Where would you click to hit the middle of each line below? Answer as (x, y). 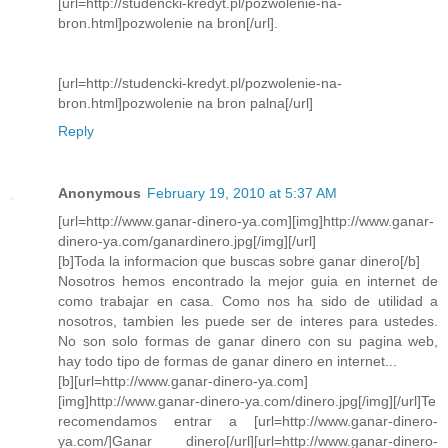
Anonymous (99, 192)
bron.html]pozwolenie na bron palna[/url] (185, 102)
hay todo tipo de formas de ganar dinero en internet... (227, 360)
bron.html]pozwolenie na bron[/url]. (168, 22)
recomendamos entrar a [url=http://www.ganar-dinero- (248, 420)
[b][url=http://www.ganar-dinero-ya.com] (183, 380)
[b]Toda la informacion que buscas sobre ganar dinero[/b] (239, 260)
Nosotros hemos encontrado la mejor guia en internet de (248, 280)
